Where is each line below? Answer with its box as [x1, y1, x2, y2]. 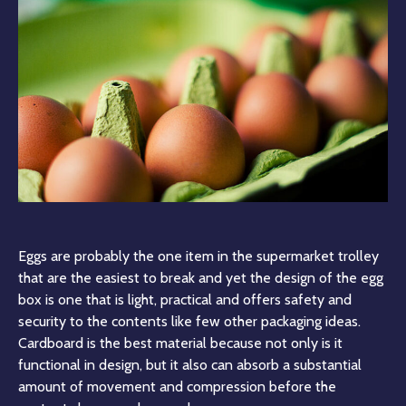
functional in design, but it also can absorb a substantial [18, 356, 362, 374]
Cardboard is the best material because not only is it [18, 334, 343, 353]
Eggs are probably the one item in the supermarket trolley [18, 247, 379, 266]
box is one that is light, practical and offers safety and [18, 291, 352, 309]
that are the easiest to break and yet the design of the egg [18, 269, 383, 287]
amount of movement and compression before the [18, 378, 336, 396]
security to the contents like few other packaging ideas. [18, 313, 361, 331]
